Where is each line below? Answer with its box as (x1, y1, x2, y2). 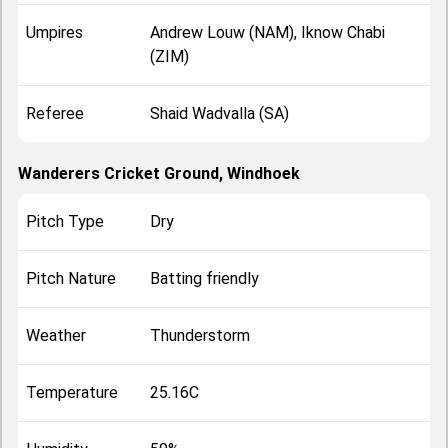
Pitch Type (26, 212, 104, 231)
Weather (26, 326, 86, 345)
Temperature (26, 383, 118, 402)
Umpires (26, 23, 83, 42)
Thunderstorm (149, 326, 250, 345)
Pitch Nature (26, 269, 116, 288)
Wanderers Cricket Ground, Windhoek (18, 164, 300, 183)
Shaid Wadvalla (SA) (149, 104, 289, 123)
